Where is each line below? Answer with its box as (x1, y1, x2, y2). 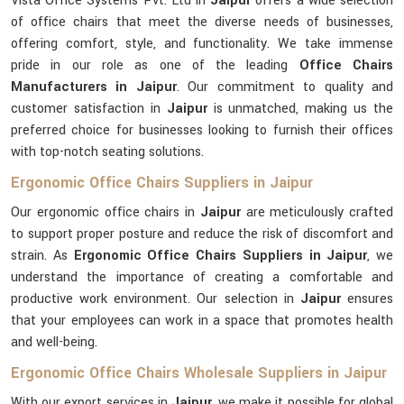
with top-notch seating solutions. (11, 142, 204, 161)
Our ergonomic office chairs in (11, 203, 200, 222)
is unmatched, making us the (213, 99, 393, 118)
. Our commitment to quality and (176, 78, 394, 96)
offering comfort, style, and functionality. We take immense (11, 34, 393, 53)
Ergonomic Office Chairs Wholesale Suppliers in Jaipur (11, 363, 387, 383)
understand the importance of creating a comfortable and (11, 268, 393, 287)
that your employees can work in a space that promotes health (11, 311, 393, 330)
